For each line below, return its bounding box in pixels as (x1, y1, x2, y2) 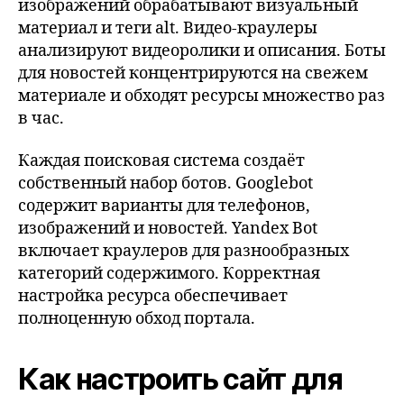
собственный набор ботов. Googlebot (18, 173, 313, 194)
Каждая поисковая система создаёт (18, 151, 305, 171)
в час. (18, 107, 64, 129)
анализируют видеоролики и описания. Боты (18, 40, 386, 61)
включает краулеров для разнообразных (18, 241, 349, 262)
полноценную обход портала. (18, 308, 255, 329)
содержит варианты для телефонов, (18, 196, 310, 216)
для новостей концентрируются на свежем (18, 62, 368, 84)
